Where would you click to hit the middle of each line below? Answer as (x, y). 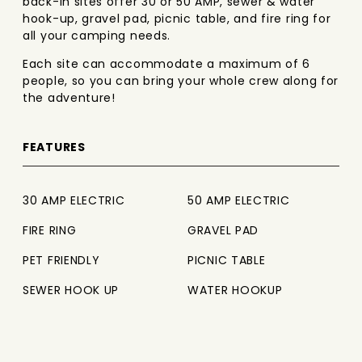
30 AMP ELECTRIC (74, 200)
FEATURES (54, 147)
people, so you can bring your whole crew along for (181, 81)
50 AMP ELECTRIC (239, 200)
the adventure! (69, 98)
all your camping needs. (97, 36)
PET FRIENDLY (61, 260)
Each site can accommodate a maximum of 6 (167, 64)
